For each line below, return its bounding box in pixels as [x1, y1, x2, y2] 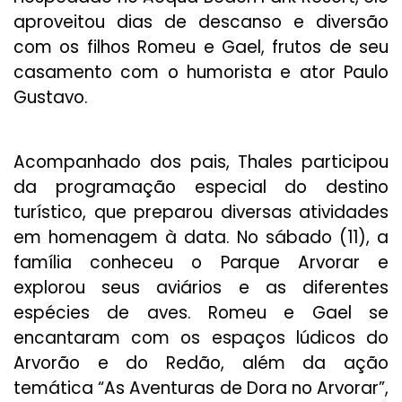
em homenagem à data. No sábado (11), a [13, 225, 389, 249]
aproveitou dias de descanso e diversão [13, 10, 389, 34]
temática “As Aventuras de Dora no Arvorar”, [13, 376, 389, 400]
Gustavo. [13, 85, 88, 109]
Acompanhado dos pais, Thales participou [13, 150, 389, 174]
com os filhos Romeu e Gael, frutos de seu [13, 35, 389, 59]
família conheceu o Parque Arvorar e [13, 250, 389, 275]
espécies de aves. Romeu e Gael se [13, 301, 389, 325]
